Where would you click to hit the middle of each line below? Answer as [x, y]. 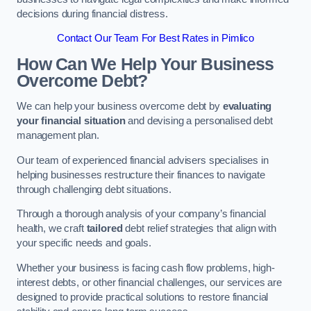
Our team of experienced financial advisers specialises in [143, 160]
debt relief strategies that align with [199, 229]
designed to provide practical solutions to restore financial [143, 297]
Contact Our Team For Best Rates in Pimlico [155, 39]
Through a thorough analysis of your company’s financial [142, 214]
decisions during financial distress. [92, 14]
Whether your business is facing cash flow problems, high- [146, 268]
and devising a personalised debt [199, 121]
